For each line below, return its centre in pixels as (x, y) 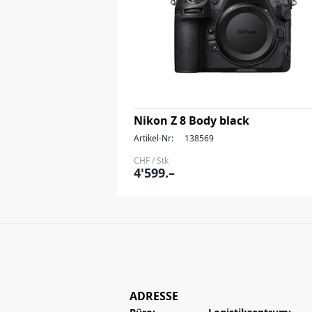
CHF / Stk (151, 161)
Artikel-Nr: (154, 138)
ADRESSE (154, 296)
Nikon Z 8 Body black (192, 120)
